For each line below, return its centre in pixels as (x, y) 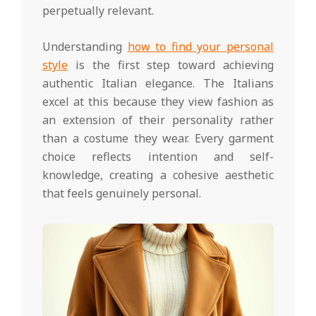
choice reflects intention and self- (158, 157)
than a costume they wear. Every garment (158, 139)
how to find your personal (201, 47)
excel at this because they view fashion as (158, 102)
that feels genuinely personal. (122, 194)
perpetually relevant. (98, 11)
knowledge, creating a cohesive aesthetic (158, 175)
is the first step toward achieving (171, 65)
